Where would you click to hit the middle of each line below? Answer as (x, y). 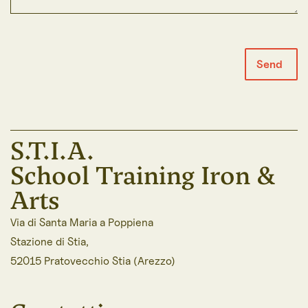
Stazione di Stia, (49, 241)
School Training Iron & (143, 175)
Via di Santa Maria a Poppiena (82, 222)
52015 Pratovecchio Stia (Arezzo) (93, 261)
